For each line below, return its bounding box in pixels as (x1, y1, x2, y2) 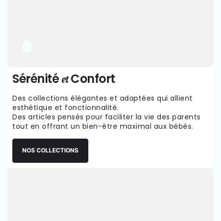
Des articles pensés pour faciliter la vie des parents (12, 111, 201, 122)
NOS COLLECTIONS (22, 147, 78, 154)
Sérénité (12, 70, 62, 87)
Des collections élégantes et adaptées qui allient (12, 93, 193, 103)
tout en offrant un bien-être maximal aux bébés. (12, 121, 193, 131)
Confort (71, 70, 115, 87)
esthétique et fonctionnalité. (12, 102, 119, 112)
